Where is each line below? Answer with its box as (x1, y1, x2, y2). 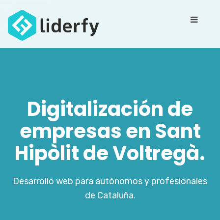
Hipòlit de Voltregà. (15, 139, 205, 167)
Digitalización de (27, 95, 193, 123)
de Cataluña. (84, 190, 136, 201)
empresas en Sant (19, 117, 201, 145)
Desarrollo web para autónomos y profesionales (13, 176, 207, 187)
